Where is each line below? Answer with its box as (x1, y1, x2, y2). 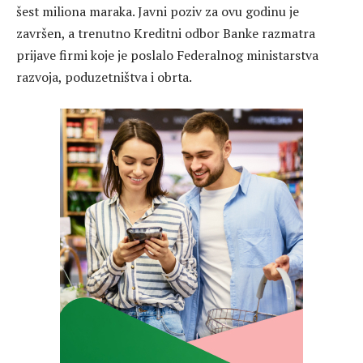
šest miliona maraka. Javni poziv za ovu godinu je (16, 2, 299, 21)
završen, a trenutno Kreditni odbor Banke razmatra (16, 24, 315, 43)
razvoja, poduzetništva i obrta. (16, 68, 192, 87)
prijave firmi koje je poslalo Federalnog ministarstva (16, 46, 318, 65)
